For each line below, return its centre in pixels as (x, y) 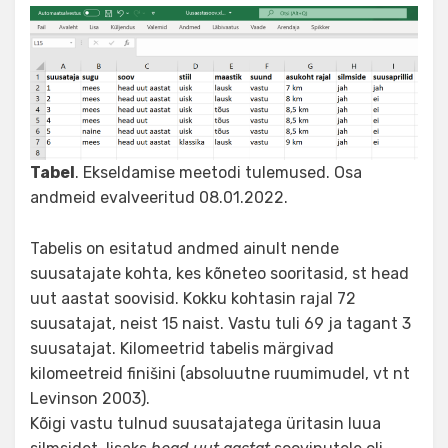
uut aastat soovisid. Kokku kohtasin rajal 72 (193, 298)
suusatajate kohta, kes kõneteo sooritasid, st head (219, 273)
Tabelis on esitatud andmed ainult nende (184, 248)
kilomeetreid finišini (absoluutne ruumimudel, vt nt (220, 373)
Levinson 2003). (90, 398)
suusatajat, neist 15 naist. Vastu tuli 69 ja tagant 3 (220, 323)
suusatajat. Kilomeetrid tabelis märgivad (182, 348)
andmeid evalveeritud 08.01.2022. (159, 197)
